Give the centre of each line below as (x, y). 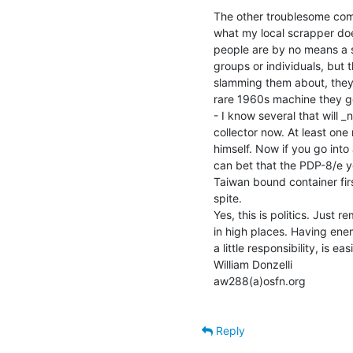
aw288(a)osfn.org (260, 281)
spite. (228, 198)
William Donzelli (253, 264)
